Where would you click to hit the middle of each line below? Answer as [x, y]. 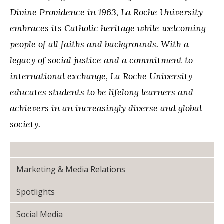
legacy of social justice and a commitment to [101, 60]
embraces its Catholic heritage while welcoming [108, 28]
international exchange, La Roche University [101, 76]
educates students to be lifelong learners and [102, 92]
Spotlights [36, 192]
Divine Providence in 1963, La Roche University [106, 12]
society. [25, 124]
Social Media [40, 214]
